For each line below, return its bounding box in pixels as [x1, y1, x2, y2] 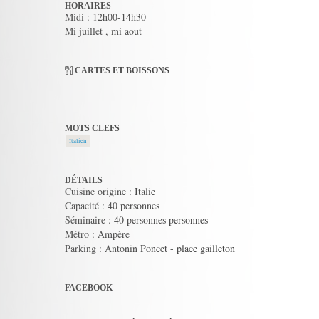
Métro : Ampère [65, 227, 130, 241]
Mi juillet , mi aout [65, 24, 142, 38]
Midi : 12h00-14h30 [65, 10, 146, 23]
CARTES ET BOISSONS [73, 66, 170, 75]
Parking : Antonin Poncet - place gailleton [65, 241, 235, 255]
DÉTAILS [65, 175, 103, 185]
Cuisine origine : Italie [65, 184, 155, 198]
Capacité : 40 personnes [65, 199, 159, 212]
